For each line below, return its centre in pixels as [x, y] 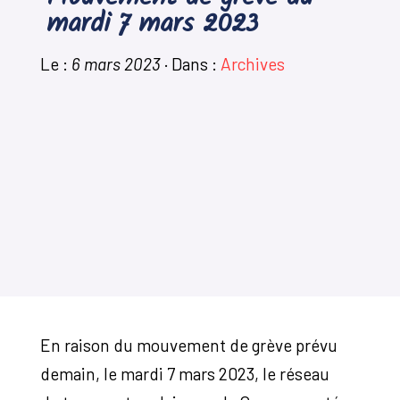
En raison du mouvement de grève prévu [188, 346]
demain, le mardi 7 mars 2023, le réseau [184, 374]
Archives [252, 64]
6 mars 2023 [116, 64]
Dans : [196, 64]
